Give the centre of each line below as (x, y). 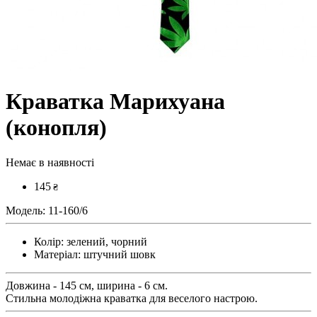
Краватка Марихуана (115, 102)
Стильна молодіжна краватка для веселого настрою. (132, 298)
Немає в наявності (50, 162)
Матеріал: (57, 254)
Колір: (49, 241)
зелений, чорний (105, 241)
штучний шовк (118, 254)
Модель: (25, 210)
